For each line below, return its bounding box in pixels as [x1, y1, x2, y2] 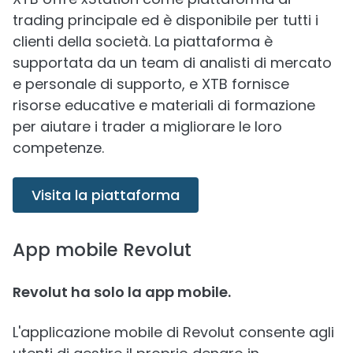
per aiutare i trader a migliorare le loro [13, 117, 282, 136]
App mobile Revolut [13, 237, 191, 262]
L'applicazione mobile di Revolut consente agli [13, 322, 334, 342]
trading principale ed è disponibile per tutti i [13, 10, 318, 30]
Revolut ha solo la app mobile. [13, 282, 231, 302]
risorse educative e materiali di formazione [13, 95, 315, 115]
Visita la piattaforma [32, 185, 180, 205]
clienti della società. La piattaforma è [13, 32, 273, 51]
